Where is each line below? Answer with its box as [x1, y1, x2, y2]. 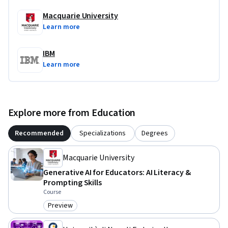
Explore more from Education [8, 105, 136, 120]
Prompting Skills [43, 177, 102, 188]
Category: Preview [47, 205, 110, 217]
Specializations [79, 128, 126, 138]
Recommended [15, 128, 64, 138]
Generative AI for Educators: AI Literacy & [43, 166, 191, 178]
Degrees [141, 128, 168, 138]
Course [43, 187, 61, 196]
